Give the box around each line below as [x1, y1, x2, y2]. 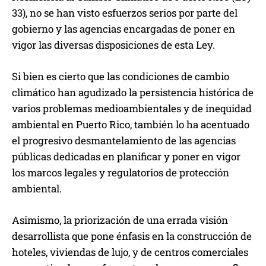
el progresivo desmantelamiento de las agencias [12, 134, 236, 148]
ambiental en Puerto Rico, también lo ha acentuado [12, 118, 249, 132]
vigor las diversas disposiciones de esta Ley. [12, 38, 215, 52]
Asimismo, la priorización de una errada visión [12, 213, 228, 227]
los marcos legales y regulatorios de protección [12, 166, 229, 180]
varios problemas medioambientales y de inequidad [12, 102, 252, 116]
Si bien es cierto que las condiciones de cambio [12, 69, 229, 84]
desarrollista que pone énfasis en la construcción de [12, 229, 252, 243]
